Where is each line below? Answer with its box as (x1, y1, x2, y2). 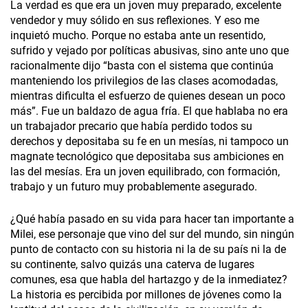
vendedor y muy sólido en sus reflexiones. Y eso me (10, 14, 259, 27)
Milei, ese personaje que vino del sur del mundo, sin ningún (10, 228, 294, 241)
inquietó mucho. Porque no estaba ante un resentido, (10, 29, 265, 43)
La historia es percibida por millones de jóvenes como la (10, 288, 282, 302)
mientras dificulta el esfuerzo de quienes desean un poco (10, 89, 285, 103)
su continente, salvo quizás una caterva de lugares (10, 258, 254, 272)
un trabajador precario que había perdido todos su (10, 120, 252, 133)
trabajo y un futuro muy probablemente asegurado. (10, 180, 257, 194)
